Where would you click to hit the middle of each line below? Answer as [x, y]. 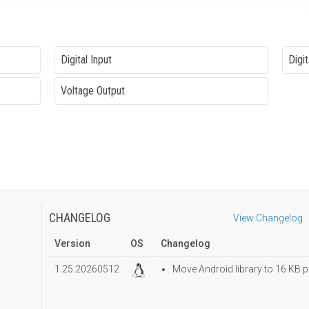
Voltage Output [93, 90]
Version [72, 243]
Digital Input [86, 59]
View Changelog [268, 218]
